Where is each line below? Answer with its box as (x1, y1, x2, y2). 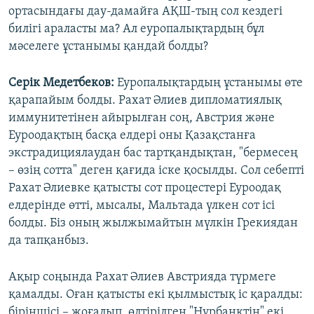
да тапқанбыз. (8, 234, 89, 248)
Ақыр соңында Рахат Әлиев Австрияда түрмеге (8, 271, 276, 285)
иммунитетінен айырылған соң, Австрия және (8, 111, 275, 125)
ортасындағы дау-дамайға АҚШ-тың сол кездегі (8, 5, 282, 19)
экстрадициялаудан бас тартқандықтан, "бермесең (8, 146, 298, 161)
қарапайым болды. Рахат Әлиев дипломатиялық (8, 94, 282, 108)
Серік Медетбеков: (8, 76, 114, 90)
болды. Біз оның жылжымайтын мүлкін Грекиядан (8, 217, 298, 231)
